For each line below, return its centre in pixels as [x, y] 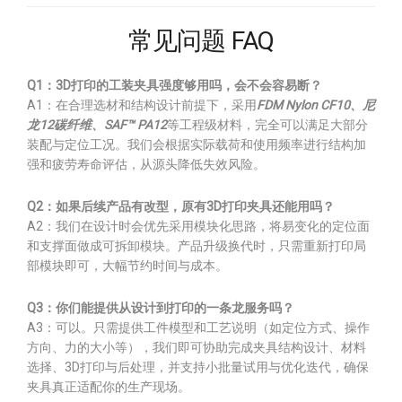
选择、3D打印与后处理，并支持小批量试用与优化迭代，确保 [198, 367]
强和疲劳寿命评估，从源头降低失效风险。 [146, 164]
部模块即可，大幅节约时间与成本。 [127, 266]
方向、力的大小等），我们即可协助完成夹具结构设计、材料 [197, 347]
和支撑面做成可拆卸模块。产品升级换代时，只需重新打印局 [197, 246]
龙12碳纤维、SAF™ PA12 [97, 125]
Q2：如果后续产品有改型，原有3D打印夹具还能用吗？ [181, 206]
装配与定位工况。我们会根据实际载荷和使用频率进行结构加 [197, 144]
